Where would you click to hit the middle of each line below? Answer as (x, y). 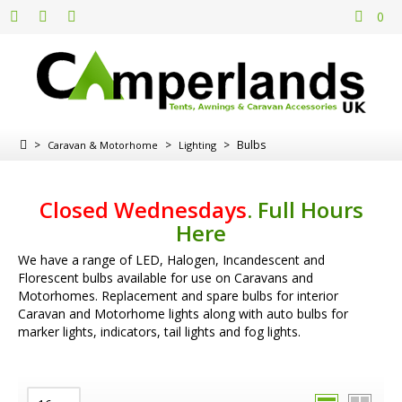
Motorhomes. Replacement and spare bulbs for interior (178, 296)
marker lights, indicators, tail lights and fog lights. (159, 332)
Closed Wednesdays (143, 209)
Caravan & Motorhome (103, 144)
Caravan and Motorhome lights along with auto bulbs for (183, 314)
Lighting (197, 144)
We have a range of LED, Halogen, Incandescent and (171, 260)
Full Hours (310, 209)
